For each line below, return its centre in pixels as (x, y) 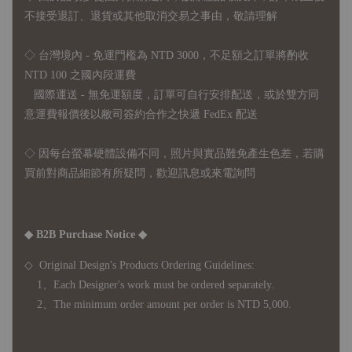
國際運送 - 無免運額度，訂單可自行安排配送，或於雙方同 (172, 94)
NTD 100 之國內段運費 (80, 75)
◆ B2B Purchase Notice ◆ (86, 234)
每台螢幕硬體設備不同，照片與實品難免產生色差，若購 (187, 153)
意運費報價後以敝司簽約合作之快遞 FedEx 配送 (141, 114)
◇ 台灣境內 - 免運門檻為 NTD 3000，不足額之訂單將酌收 (167, 55)
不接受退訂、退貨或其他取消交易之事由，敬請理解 (151, 16)
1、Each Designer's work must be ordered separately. (149, 284)
